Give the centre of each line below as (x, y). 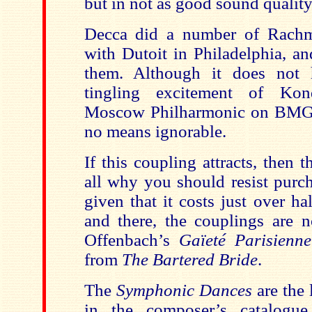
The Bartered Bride (189, 259)
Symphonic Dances (186, 290)
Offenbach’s (131, 240)
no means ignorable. (155, 131)
